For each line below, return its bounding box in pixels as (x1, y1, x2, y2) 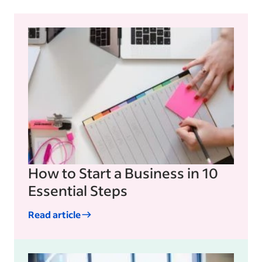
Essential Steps (28, 181, 127, 200)
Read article (28, 208, 81, 221)
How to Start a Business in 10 (28, 164, 218, 182)
